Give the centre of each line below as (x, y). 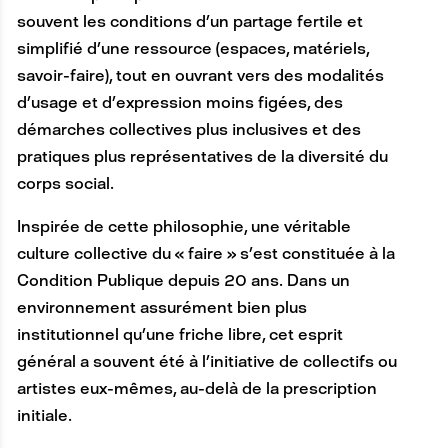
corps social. (65, 183)
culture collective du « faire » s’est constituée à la (205, 253)
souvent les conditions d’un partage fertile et (189, 21)
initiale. (44, 415)
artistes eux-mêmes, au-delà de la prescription (196, 388)
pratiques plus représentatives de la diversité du (202, 156)
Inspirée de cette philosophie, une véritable (183, 226)
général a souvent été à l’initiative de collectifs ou (206, 361)
